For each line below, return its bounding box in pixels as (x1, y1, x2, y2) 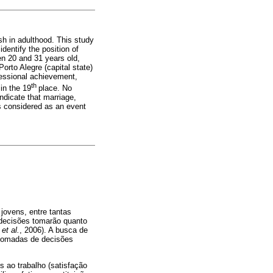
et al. (2, 225, 19, 235)
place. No (38, 83, 72, 93)
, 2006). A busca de (19, 225, 88, 235)
